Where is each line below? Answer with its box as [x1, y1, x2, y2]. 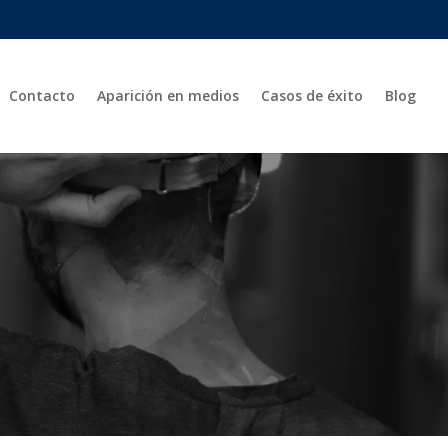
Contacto [9, 86, 75, 105]
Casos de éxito [261, 86, 363, 105]
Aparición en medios [97, 86, 239, 105]
